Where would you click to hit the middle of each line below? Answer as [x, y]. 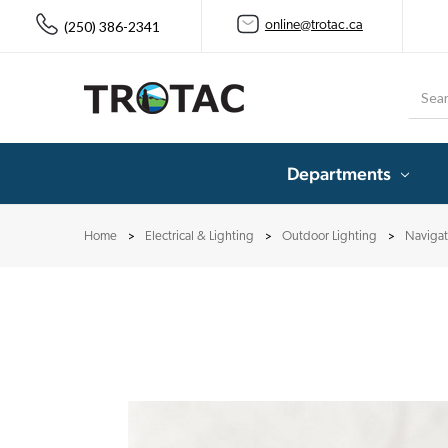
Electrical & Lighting [199, 236]
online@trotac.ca [313, 26]
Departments [339, 173]
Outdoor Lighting [329, 236]
